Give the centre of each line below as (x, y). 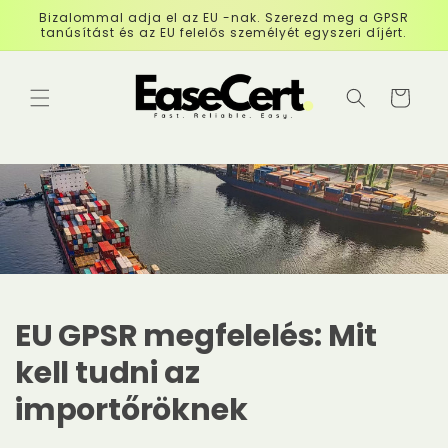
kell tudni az (107, 372)
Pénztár (399, 96)
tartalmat (60, 40)
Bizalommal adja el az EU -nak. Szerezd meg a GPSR (224, 17)
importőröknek (131, 409)
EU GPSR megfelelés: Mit (196, 335)
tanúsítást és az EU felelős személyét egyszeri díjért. (224, 32)
